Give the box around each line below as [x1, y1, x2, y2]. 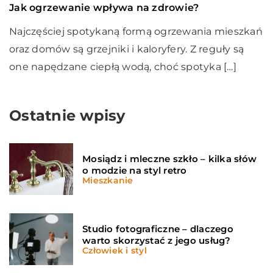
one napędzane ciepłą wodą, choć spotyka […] [9, 61, 236, 73]
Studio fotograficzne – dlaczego [82, 223, 233, 235]
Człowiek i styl [82, 245, 147, 257]
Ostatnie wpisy [9, 107, 126, 125]
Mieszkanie [82, 175, 133, 186]
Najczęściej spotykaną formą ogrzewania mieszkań [9, 26, 263, 38]
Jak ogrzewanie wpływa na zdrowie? [9, 2, 199, 14]
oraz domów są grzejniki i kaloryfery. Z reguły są [9, 43, 244, 55]
